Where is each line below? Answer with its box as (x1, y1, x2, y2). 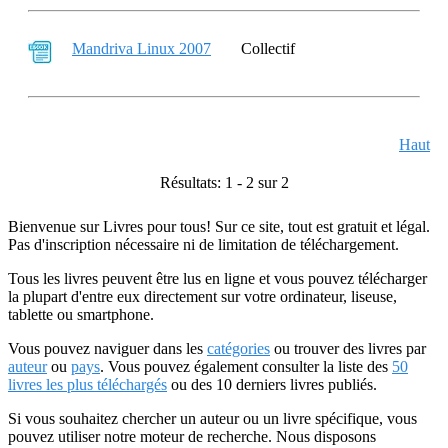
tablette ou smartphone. (8, 306, 154, 323)
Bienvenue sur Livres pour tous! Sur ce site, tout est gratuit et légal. (8, 218, 430, 235)
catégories (207, 340, 270, 357)
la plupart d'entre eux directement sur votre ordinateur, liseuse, (8, 288, 397, 305)
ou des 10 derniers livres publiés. (167, 376, 377, 393)
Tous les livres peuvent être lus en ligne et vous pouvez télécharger (8, 270, 427, 287)
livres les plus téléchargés (8, 376, 167, 393)
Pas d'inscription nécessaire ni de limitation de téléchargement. (8, 236, 399, 253)
